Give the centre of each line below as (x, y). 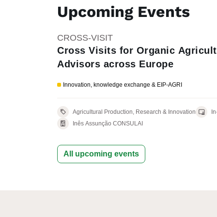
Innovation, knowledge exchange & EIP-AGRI (123, 85)
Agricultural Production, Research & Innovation (166, 112)
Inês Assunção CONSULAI (108, 123)
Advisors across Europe (115, 64)
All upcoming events (101, 154)
